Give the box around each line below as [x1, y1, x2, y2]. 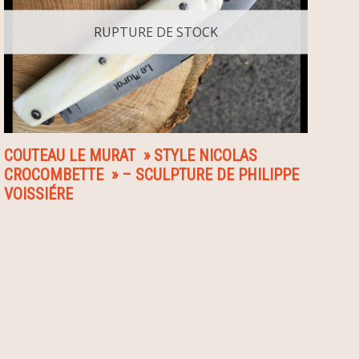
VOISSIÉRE [4, 184, 73, 204]
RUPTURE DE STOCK [93, 22, 218, 41]
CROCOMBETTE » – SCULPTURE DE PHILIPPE [4, 165, 299, 185]
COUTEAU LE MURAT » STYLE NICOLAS [4, 146, 257, 166]
